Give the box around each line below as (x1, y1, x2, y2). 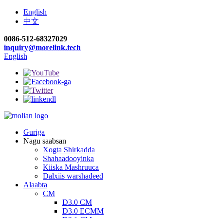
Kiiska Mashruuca (43, 163, 99, 171)
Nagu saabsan (23, 137, 66, 145)
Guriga (23, 128, 45, 136)
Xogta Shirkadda (43, 145, 95, 154)
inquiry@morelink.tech (4, 43, 81, 52)
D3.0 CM (62, 198, 92, 206)
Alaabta (23, 181, 47, 189)
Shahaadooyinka (43, 154, 94, 163)
